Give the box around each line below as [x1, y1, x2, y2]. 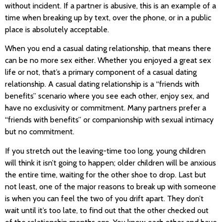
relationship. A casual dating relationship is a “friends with [5, 79, 199, 89]
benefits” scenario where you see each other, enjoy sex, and [5, 91, 209, 101]
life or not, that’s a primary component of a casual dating [5, 67, 197, 77]
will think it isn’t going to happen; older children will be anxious [5, 158, 216, 167]
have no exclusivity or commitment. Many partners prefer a [5, 103, 206, 113]
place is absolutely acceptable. [5, 24, 109, 34]
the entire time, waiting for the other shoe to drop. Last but [5, 169, 206, 179]
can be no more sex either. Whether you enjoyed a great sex [5, 55, 211, 65]
